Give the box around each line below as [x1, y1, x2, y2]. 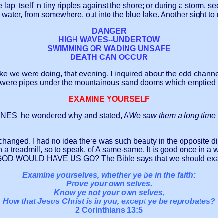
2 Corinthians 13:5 [75, 206, 143, 215]
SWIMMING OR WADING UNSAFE [47, 44, 171, 53]
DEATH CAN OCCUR [70, 53, 148, 62]
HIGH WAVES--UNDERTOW [58, 36, 160, 44]
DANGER [91, 27, 127, 36]
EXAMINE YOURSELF [68, 95, 150, 104]
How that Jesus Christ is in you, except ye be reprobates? [3, 197, 215, 206]
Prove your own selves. [66, 180, 152, 188]
